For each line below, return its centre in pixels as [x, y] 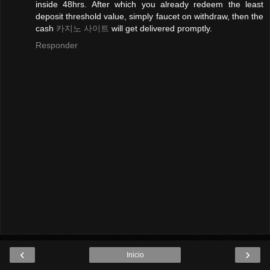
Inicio [135, 255]
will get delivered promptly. [161, 29]
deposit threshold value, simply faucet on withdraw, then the [149, 17]
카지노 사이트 [83, 29]
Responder [57, 46]
